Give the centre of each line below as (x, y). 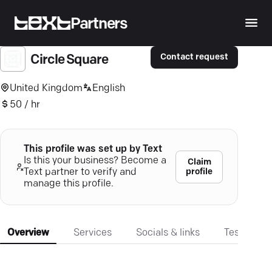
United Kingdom (46, 88)
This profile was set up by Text (93, 149)
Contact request (194, 58)
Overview (28, 233)
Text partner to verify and (80, 172)
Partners (99, 24)
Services (93, 233)
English (109, 88)
